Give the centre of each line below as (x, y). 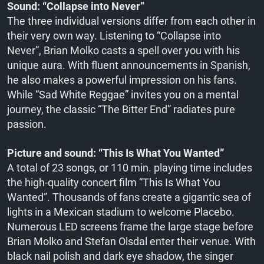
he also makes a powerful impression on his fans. (122, 80)
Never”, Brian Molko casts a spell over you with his (123, 50)
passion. (27, 124)
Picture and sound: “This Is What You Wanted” (115, 153)
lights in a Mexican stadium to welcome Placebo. (121, 212)
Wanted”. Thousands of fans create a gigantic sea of (129, 197)
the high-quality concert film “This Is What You (114, 182)
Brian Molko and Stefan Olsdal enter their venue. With (131, 241)
